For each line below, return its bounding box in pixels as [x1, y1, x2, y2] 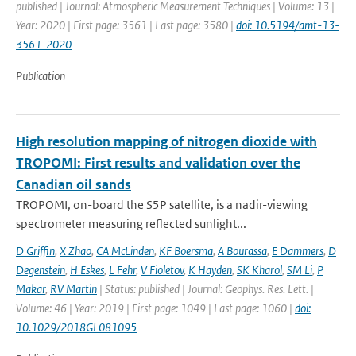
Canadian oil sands [16, 176, 131, 193]
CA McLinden [96, 243, 154, 258]
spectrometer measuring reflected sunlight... [16, 216, 246, 231]
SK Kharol [237, 262, 282, 277]
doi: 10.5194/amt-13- [236, 17, 339, 33]
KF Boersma [159, 243, 213, 258]
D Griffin [16, 243, 55, 258]
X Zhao [60, 243, 91, 258]
